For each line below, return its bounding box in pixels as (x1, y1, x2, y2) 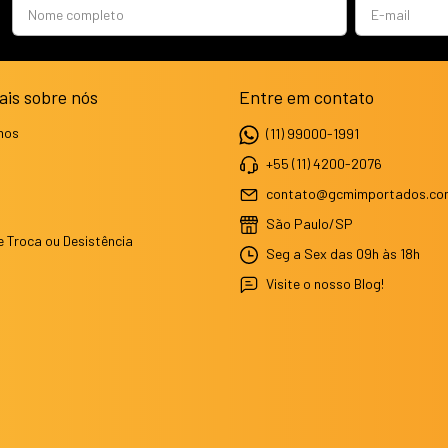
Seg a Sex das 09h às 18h (263, 244, 420, 262)
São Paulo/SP (263, 214, 353, 232)
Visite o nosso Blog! (266, 274, 384, 292)
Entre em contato (239, 85, 374, 108)
